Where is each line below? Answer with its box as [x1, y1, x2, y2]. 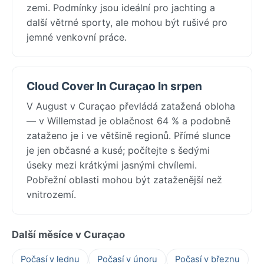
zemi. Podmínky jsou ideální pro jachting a [27, 1, 215, 14]
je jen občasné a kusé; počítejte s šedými [27, 144, 210, 156]
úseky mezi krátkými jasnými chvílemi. [27, 159, 197, 171]
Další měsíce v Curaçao [12, 228, 125, 240]
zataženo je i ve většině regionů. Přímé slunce [27, 129, 230, 141]
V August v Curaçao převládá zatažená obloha [27, 100, 235, 112]
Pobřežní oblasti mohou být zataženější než [27, 173, 222, 186]
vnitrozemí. [27, 188, 76, 200]
